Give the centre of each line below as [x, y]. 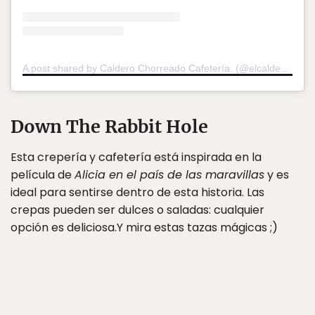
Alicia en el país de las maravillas [169, 174]
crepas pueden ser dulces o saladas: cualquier [137, 210]
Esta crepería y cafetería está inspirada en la [136, 157]
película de [43, 174]
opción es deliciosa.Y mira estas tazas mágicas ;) [144, 227]
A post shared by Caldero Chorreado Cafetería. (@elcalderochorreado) [285, 68]
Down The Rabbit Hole [109, 126]
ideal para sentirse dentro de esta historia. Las [137, 192]
